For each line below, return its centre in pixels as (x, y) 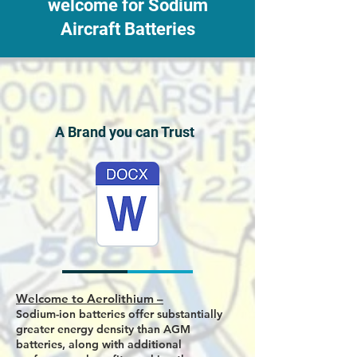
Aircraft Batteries (127, 29)
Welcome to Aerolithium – (90, 298)
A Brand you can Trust (124, 132)
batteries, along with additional (99, 344)
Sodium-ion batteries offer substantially (119, 314)
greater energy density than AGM (103, 329)
